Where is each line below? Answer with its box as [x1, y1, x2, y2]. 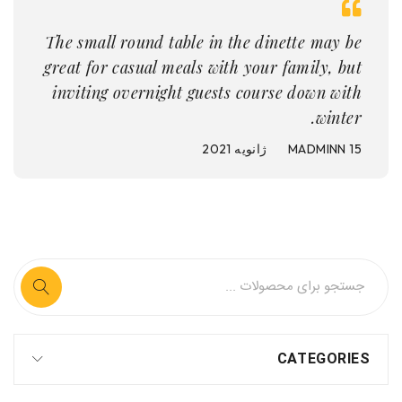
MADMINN [287, 141, 346, 157]
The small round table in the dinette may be [44, 31, 362, 53]
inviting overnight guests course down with [52, 82, 362, 103]
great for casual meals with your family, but [44, 57, 362, 78]
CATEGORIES [276, 348, 370, 371]
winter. [315, 107, 362, 128]
